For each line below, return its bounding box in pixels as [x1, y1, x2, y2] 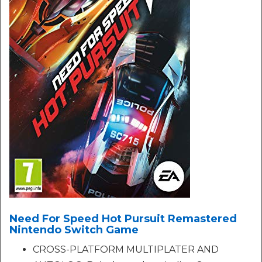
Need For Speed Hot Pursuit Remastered [9, 212, 237, 225]
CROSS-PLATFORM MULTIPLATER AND [33, 244, 219, 255]
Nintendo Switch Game [9, 223, 139, 236]
